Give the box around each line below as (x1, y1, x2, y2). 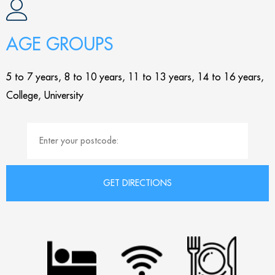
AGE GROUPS (6, 33, 113, 55)
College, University (6, 89, 83, 101)
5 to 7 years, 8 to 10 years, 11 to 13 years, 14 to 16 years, (6, 71, 264, 83)
